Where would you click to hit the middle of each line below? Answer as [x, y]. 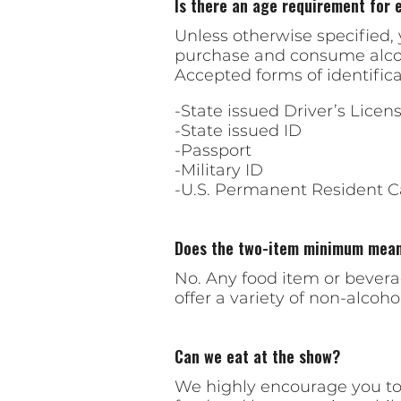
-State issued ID [238, 131]
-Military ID [218, 171]
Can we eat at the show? [257, 357]
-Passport [213, 151]
